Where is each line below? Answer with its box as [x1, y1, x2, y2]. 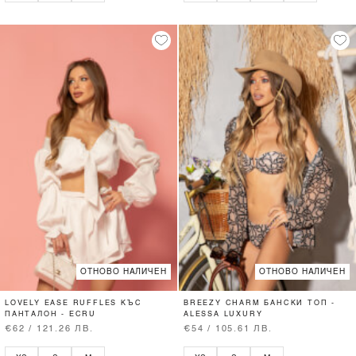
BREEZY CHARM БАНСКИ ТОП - [184, 299, 336, 307]
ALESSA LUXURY [184, 310, 263, 318]
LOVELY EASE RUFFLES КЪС [5, 299, 142, 307]
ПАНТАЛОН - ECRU [5, 310, 97, 318]
